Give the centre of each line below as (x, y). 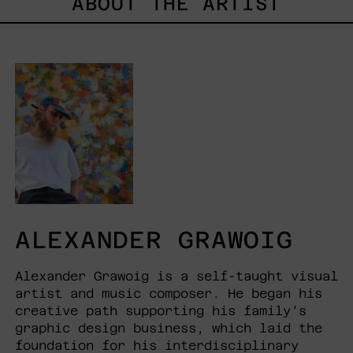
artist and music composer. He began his (169, 293)
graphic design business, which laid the (169, 328)
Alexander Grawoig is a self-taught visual (176, 276)
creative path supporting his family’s (161, 310)
